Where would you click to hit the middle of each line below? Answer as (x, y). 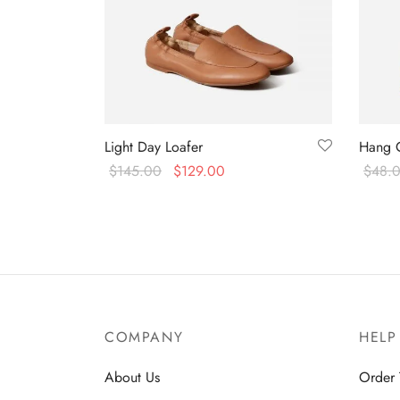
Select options (147, 196)
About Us (132, 377)
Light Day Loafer (154, 147)
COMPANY (144, 337)
